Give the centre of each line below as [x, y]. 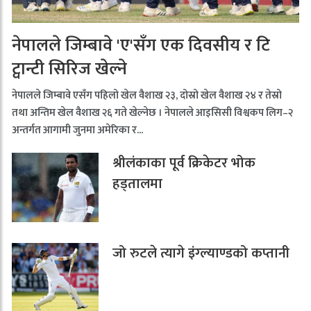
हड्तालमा [140, 184]
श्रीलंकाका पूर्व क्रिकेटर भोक [184, 163]
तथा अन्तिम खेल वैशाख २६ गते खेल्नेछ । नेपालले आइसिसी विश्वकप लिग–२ [152, 113]
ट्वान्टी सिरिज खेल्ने [69, 69]
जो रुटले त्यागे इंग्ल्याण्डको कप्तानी [205, 254]
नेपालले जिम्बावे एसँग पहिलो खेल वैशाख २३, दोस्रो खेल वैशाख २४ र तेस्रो [147, 96]
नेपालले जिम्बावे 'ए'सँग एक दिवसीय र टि [141, 46]
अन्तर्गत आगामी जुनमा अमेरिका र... [77, 131]
